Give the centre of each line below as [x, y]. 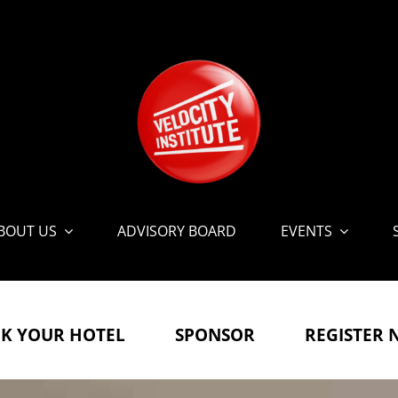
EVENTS [306, 231]
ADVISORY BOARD [176, 231]
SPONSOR [215, 335]
